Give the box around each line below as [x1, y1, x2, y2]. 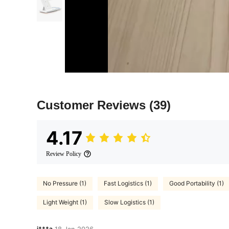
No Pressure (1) [43, 179, 86, 188]
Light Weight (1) [43, 198, 87, 207]
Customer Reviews [37, 98, 149, 112]
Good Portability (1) [169, 179, 224, 188]
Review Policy [46, 150, 81, 157]
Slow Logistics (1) [104, 198, 154, 207]
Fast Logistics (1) [104, 179, 152, 188]
